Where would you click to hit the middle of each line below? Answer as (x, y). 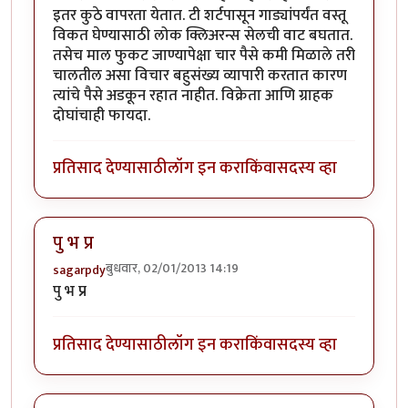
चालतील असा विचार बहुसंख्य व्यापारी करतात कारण (200, 75)
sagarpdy (79, 270)
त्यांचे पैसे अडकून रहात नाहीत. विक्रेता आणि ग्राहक (193, 95)
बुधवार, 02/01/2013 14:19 (172, 269)
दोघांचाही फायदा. (102, 115)
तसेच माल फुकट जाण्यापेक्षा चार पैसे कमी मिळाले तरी (204, 55)
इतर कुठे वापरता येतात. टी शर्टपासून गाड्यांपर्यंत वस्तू (199, 15)
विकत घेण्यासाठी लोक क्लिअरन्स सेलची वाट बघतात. (203, 35)
